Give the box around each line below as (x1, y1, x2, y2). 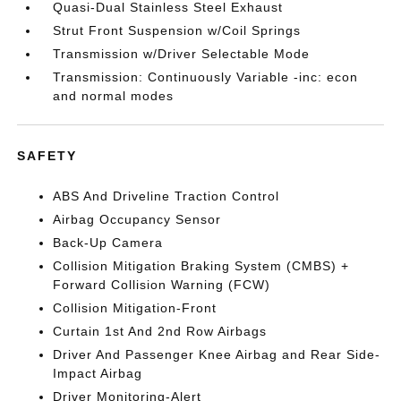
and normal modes (53, 89, 175, 103)
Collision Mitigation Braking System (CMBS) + (53, 259, 350, 273)
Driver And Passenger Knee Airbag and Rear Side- (53, 347, 381, 362)
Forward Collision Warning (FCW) (53, 277, 271, 292)
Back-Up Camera (53, 235, 164, 250)
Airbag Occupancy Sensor (53, 212, 222, 226)
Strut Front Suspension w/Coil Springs (53, 23, 302, 38)
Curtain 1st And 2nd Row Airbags (53, 324, 268, 338)
